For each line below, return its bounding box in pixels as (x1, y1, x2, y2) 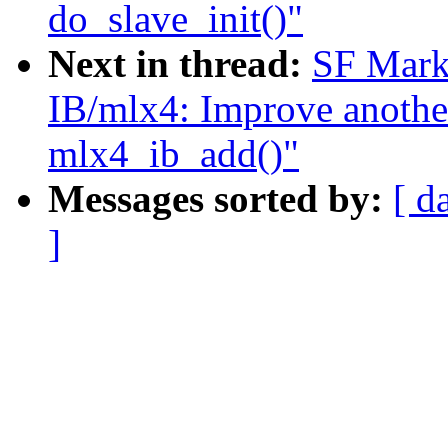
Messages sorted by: (48, 177, 393, 221)
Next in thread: (48, 42, 312, 86)
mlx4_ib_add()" (48, 132, 299, 176)
